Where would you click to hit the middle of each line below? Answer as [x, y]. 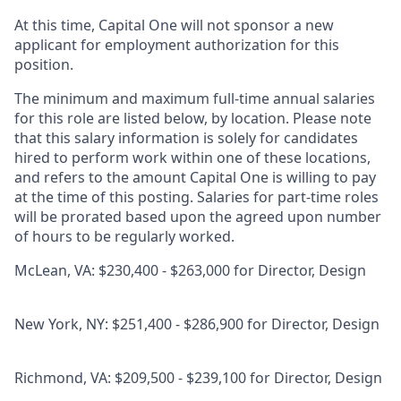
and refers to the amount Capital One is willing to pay [195, 177]
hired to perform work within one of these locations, [192, 158]
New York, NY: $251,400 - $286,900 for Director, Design [197, 324]
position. [44, 64]
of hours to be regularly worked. [124, 236]
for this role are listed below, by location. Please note [193, 118]
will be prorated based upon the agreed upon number [198, 217]
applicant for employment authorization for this [177, 45]
